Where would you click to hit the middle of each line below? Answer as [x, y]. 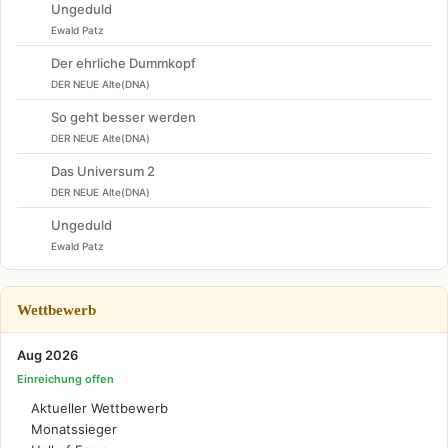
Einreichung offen [65, 378]
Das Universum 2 [103, 170]
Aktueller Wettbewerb [99, 407]
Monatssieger [74, 428]
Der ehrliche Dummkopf [123, 62]
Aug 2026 [47, 354]
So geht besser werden [123, 116]
